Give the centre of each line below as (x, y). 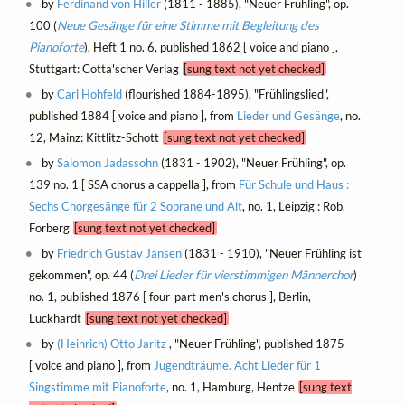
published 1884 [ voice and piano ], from (132, 116)
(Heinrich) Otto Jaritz (112, 344)
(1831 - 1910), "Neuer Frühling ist (272, 254)
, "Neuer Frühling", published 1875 (256, 344)
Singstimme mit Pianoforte (97, 387)
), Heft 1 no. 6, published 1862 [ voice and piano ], (211, 47)
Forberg (51, 228)
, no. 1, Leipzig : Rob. (293, 207)
